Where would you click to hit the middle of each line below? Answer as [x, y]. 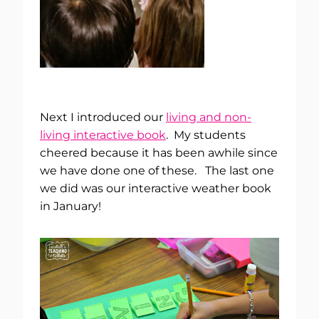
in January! [70, 206]
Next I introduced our [103, 117]
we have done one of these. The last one [157, 171]
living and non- [209, 117]
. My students [206, 135]
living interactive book [103, 135]
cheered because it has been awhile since [159, 153]
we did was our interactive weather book [156, 189]
